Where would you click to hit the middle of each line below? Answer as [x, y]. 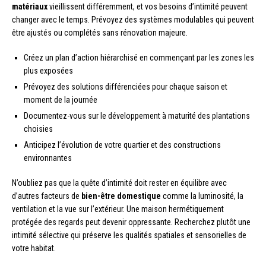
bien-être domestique [121, 196]
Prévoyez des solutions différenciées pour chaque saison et [126, 86]
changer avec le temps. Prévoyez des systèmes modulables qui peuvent [133, 19]
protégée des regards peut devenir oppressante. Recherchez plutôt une [131, 222]
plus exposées [48, 70]
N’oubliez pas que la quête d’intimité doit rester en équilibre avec [119, 183]
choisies [38, 129]
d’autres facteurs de [47, 196]
